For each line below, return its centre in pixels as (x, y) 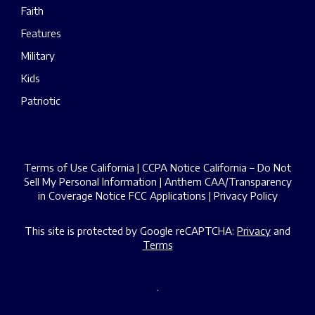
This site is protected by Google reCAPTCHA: (131, 231)
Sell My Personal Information (90, 182)
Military (38, 56)
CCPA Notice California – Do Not (217, 168)
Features (41, 33)
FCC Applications (167, 196)
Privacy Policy (245, 196)
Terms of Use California (79, 168)
